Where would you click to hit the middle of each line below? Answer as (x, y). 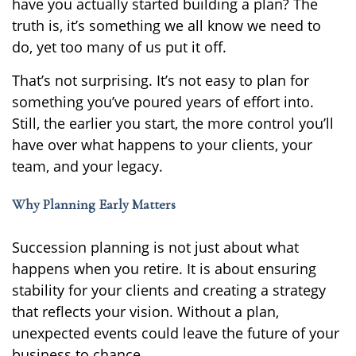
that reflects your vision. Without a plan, (145, 312)
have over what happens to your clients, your (162, 145)
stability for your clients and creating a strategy (169, 290)
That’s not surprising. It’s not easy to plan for (161, 81)
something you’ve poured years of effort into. (163, 102)
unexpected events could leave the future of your (176, 333)
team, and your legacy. (87, 166)
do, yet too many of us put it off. (119, 47)
